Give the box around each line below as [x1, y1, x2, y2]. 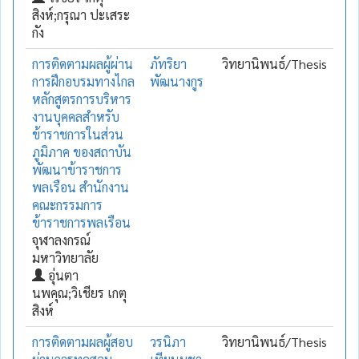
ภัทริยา [150, 54, 187, 72]
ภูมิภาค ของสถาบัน [32, 143, 131, 160]
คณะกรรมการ [32, 196, 103, 213]
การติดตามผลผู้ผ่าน [32, 54, 133, 72]
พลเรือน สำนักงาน [32, 178, 129, 196]
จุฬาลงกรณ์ [32, 231, 91, 248]
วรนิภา [150, 333, 186, 350]
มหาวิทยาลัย [32, 248, 99, 266]
